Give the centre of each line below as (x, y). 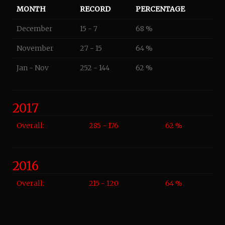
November (35, 48)
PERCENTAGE (160, 9)
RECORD (95, 9)
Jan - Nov (33, 68)
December (35, 29)
